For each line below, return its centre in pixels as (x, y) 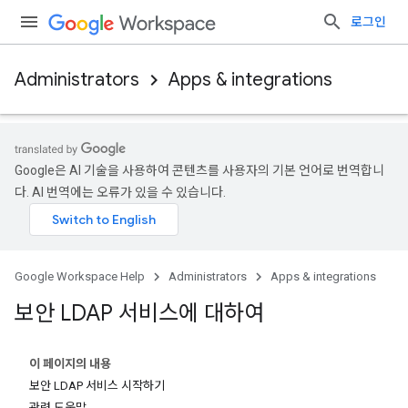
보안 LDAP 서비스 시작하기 (97, 386)
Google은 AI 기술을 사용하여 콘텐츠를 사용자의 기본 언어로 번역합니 (199, 170)
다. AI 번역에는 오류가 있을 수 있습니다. (120, 192)
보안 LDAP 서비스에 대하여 (139, 313)
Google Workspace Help (80, 276)
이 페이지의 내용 (70, 364)
